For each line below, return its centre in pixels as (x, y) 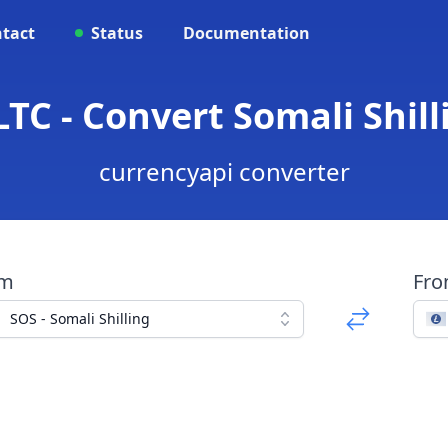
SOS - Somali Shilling (79, 318)
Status (117, 33)
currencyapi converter (224, 171)
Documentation (246, 33)
